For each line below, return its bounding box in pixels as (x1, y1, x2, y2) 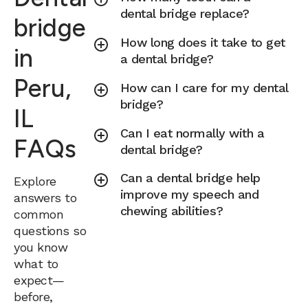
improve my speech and (120, 187, 259, 202)
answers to (14, 190, 76, 205)
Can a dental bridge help (120, 170, 261, 186)
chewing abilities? (120, 203, 223, 219)
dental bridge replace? (120, 6, 250, 21)
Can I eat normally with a (120, 126, 265, 141)
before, (14, 289, 53, 304)
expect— (14, 272, 65, 287)
